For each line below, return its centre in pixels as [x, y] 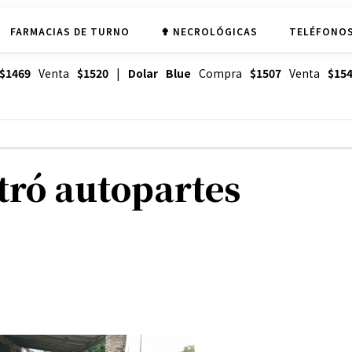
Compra [220, 73]
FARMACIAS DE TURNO [70, 31]
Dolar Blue [159, 73]
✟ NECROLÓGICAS [209, 31]
